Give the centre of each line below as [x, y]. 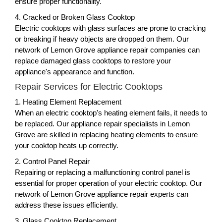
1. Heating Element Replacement [68, 102]
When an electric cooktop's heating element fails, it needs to [111, 112]
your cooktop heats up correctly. [67, 145]
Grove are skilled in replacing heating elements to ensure [106, 134]
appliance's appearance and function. [75, 71]
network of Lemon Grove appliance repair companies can [107, 50]
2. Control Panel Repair [52, 161]
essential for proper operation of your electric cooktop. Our [109, 183]
